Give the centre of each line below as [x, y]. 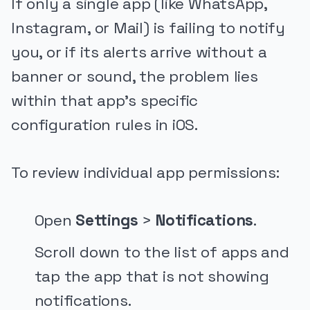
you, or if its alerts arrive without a [139, 53]
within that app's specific [105, 101]
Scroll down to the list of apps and [162, 252]
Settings [107, 220]
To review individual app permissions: [145, 173]
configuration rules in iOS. [104, 125]
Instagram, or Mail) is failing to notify [148, 28]
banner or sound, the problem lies [135, 77]
